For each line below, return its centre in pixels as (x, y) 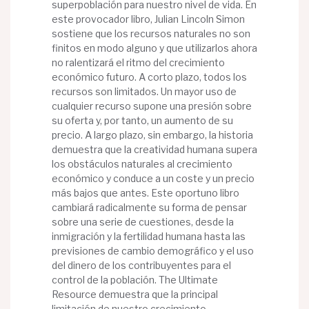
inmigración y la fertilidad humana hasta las (149, 237)
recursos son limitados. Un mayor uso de (144, 92)
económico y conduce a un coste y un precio (153, 179)
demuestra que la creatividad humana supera (154, 150)
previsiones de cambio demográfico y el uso (153, 251)
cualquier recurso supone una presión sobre (152, 106)
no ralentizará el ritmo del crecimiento (138, 63)
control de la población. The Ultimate (135, 280)
